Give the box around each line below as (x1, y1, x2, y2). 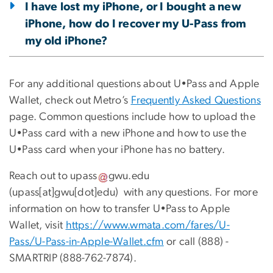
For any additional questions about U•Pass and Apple (9, 78, 260, 90)
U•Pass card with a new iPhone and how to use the (9, 127, 246, 139)
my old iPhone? (25, 35, 108, 47)
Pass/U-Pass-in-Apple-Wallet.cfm (9, 236, 164, 247)
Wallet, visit (9, 219, 66, 231)
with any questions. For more (118, 186, 258, 198)
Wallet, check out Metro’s (9, 94, 131, 106)
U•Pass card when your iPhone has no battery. (9, 144, 225, 155)
